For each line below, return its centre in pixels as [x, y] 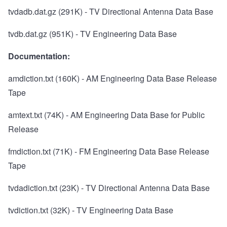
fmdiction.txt [29, 152]
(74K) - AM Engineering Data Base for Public [123, 115]
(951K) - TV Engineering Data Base [112, 34]
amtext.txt [25, 115]
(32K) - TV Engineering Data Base [111, 210]
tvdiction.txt [28, 210]
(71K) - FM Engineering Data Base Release [130, 152]
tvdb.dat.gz [28, 34]
